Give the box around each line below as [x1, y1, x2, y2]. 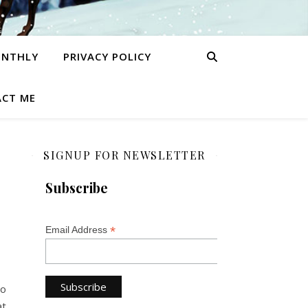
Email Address [45, 224, 110, 235]
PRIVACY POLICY [63, 49, 151, 63]
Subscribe [45, 179, 108, 197]
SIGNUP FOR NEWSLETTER [43, 148, 206, 162]
